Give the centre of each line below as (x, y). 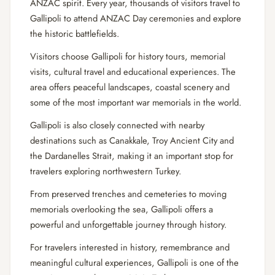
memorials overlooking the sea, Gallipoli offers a (122, 209)
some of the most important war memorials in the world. (136, 102)
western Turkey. (152, 171)
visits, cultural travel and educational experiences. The (133, 72)
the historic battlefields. (75, 33)
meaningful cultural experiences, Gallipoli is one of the (134, 262)
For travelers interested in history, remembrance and (130, 247)
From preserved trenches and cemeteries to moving (128, 194)
